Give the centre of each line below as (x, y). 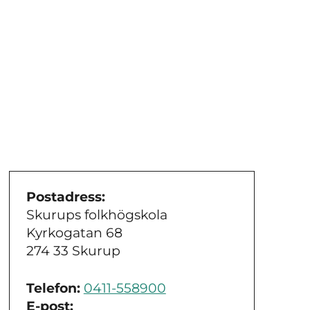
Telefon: (53, 289)
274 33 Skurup (73, 250)
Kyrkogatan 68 (74, 232)
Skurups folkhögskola (97, 215)
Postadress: (65, 197)
